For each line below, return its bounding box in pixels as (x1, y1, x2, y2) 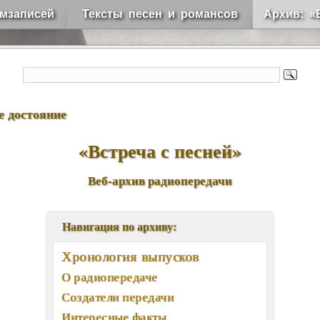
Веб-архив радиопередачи (88, 171, 232, 189)
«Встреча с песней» (79, 137, 241, 164)
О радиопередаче (61, 269, 158, 285)
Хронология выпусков (61, 247, 199, 265)
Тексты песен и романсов (82, 8, 238, 20)
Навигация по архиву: (71, 218, 176, 234)
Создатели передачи (61, 289, 174, 305)
